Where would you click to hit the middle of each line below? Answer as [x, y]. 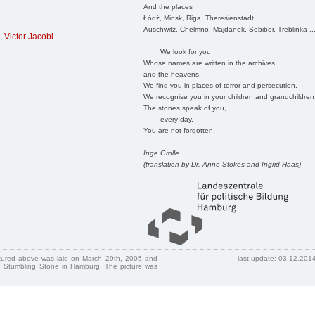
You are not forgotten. [179, 130]
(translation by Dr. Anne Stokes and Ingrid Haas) [222, 164]
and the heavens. [172, 74]
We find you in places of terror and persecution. [220, 85]
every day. [168, 119]
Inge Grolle [161, 153]
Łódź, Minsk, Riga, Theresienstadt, [199, 18]
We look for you [177, 51]
